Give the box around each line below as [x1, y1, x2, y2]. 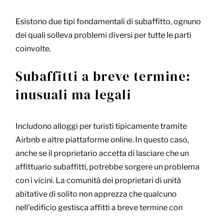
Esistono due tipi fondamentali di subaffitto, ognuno [15, 17, 201, 27]
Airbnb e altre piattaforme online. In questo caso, [15, 135, 189, 145]
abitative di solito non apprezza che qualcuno [15, 189, 177, 199]
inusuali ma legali [15, 86, 131, 104]
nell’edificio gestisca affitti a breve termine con [15, 203, 183, 213]
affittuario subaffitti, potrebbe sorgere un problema [15, 162, 200, 172]
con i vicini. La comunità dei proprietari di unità [15, 176, 181, 186]
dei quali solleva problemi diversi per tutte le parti [15, 31, 191, 40]
